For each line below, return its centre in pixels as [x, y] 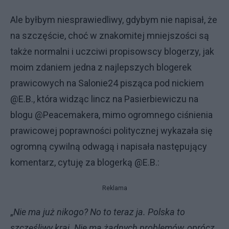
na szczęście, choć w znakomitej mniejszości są [110, 35]
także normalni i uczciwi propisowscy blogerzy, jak [112, 51]
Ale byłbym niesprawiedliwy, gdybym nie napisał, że [114, 19]
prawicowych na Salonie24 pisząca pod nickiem [107, 83]
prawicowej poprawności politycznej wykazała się [111, 130]
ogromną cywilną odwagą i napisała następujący [109, 146]
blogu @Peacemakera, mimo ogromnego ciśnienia [111, 114]
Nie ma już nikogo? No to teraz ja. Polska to [99, 212]
